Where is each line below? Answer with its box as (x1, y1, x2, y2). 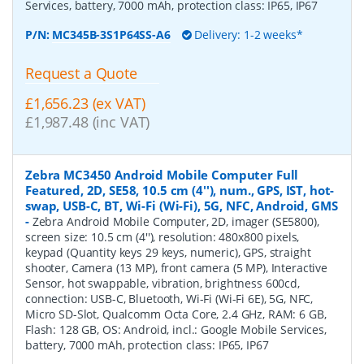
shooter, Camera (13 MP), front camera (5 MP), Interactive (25, 259, 328, 275)
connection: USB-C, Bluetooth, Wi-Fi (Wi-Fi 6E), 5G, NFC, (25, 290, 314, 306)
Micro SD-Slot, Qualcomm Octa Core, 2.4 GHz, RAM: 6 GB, (25, 305, 327, 322)
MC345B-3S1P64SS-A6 (52, 27, 171, 42)
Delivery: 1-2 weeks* (191, 27, 303, 42)
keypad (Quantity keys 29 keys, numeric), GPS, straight (25, 244, 311, 260)
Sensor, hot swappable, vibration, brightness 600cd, (25, 275, 300, 291)
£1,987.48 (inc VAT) (25, 111, 150, 132)
